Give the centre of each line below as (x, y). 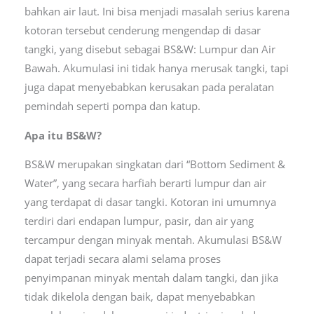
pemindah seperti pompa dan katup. (112, 106)
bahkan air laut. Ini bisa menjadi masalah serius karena (157, 12)
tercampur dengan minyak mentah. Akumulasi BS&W (153, 240)
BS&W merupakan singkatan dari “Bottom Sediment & (155, 164)
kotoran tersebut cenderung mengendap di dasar (142, 30)
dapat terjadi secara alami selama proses (122, 259)
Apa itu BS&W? (63, 135)
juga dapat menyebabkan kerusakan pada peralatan (149, 87)
